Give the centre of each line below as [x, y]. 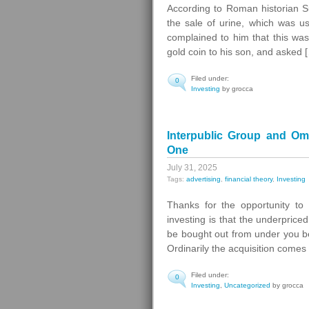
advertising [203, 179]
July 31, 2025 [192, 168]
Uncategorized [247, 285]
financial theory [249, 179]
